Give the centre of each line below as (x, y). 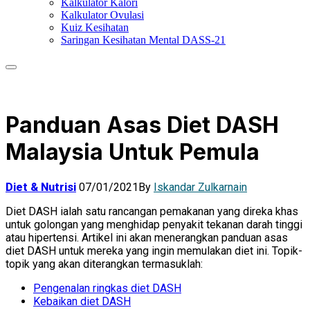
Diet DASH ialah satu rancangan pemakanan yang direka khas (152, 211)
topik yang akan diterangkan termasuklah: (104, 264)
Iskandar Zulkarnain (200, 187)
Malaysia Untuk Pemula (133, 152)
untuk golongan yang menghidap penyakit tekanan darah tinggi (154, 224)
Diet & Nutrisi (41, 187)
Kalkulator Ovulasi (102, 15)
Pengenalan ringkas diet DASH (107, 288)
